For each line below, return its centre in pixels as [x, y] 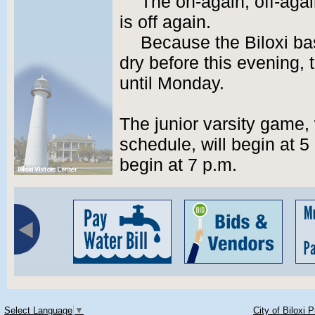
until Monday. [172, 83]
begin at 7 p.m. [178, 165]
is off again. [165, 22]
